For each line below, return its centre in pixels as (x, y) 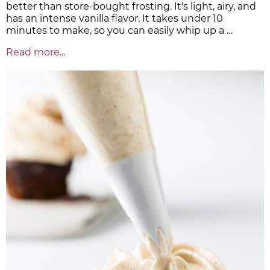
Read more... (36, 52)
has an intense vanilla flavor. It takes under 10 (115, 19)
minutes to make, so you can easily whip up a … (119, 31)
